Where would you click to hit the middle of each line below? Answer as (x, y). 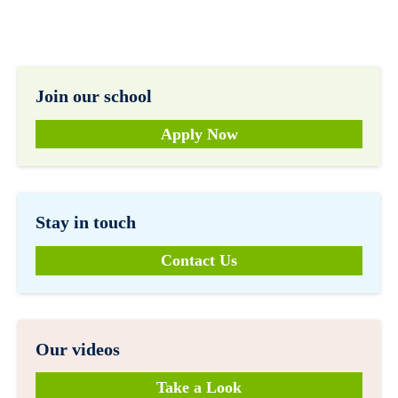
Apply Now (199, 134)
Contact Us (199, 261)
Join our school (94, 96)
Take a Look (199, 387)
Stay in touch (86, 223)
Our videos (78, 349)
